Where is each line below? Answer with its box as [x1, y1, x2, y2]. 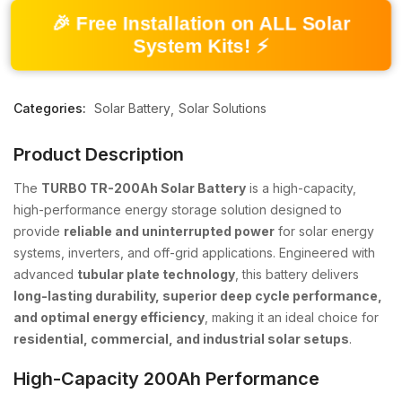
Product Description [13, 144, 184, 165]
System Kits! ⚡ [131, 35, 271, 57]
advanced [13, 267, 77, 282]
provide [13, 223, 64, 239]
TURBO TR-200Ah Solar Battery [41, 180, 246, 196]
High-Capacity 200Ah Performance [13, 368, 319, 389]
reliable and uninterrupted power [64, 223, 275, 239]
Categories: [13, 100, 90, 116]
